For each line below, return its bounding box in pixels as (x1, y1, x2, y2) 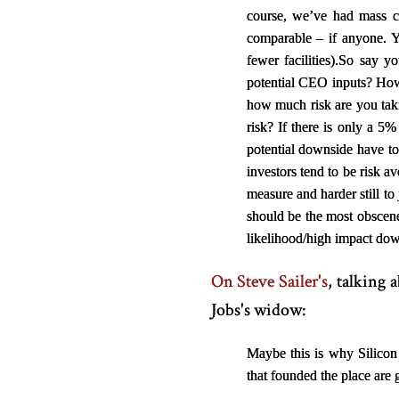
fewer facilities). (246, 53, 339, 68)
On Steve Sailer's (210, 270, 329, 293)
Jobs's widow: (210, 298, 306, 322)
